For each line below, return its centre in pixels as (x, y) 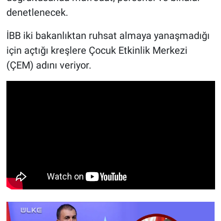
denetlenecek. (37, 12)
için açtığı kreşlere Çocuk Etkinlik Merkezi (97, 50)
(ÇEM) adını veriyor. (49, 65)
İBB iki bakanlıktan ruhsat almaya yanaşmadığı (108, 35)
